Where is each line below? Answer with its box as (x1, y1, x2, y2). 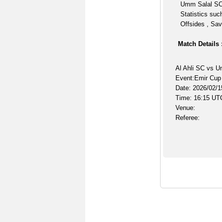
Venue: (175, 104, 195, 111)
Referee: (175, 114, 200, 121)
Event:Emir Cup (175, 74, 221, 82)
